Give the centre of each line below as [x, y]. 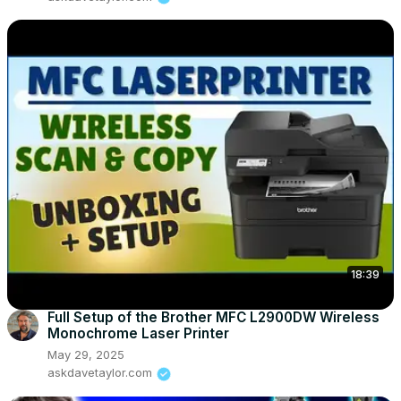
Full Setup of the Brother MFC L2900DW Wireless [213, 318]
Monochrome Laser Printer [138, 334]
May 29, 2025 [86, 355]
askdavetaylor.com [100, 373]
